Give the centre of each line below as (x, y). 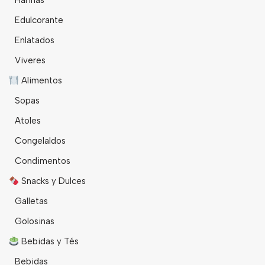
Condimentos (43, 161)
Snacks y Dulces (53, 181)
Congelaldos (40, 141)
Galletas (31, 201)
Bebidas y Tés (49, 242)
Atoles (28, 121)
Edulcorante (39, 20)
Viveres (30, 61)
